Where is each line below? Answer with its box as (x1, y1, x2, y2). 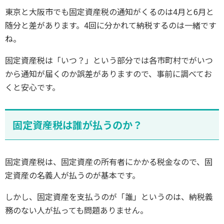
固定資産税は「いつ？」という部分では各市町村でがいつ (5, 53, 213, 66)
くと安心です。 (5, 80, 60, 93)
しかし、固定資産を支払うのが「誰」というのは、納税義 (5, 190, 213, 202)
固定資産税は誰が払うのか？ (12, 117, 142, 132)
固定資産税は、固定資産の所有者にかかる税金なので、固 (5, 155, 212, 167)
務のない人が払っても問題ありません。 (5, 203, 148, 216)
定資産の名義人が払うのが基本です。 (5, 168, 140, 181)
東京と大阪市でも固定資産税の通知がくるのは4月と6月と (5, 5, 214, 17)
